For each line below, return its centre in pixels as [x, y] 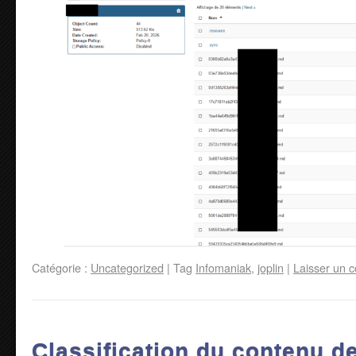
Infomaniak [223, 268]
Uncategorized [127, 268]
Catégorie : [61, 268]
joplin [271, 268]
